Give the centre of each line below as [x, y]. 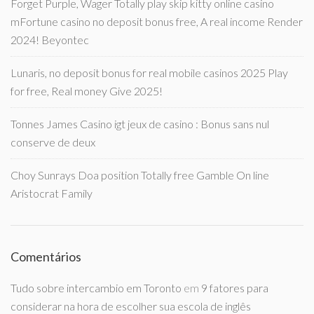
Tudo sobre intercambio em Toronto [96, 288]
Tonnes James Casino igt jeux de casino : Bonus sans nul [140, 124]
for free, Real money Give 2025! [87, 91]
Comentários [46, 257]
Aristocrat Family [52, 193]
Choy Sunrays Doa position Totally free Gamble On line [140, 175]
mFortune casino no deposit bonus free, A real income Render [157, 22]
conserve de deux [53, 142]
